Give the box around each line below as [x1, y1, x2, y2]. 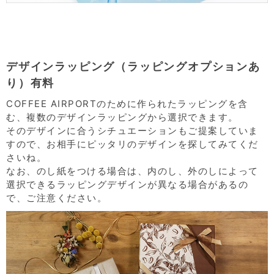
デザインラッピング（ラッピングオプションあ [6, 59, 261, 73]
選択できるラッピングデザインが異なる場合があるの [6, 178, 248, 190]
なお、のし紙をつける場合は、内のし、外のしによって [6, 165, 259, 177]
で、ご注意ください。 [6, 191, 107, 204]
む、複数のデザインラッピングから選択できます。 [6, 111, 239, 123]
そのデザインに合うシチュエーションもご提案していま [6, 124, 259, 136]
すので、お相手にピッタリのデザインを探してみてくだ [6, 138, 259, 150]
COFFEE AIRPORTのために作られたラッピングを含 [6, 97, 248, 109]
